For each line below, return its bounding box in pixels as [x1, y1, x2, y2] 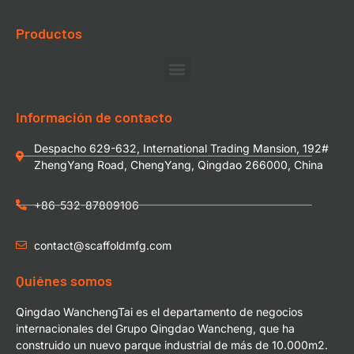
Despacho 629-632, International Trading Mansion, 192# [33, 141, 329, 155]
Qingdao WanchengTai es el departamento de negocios [16, 304, 303, 318]
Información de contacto [16, 107, 172, 126]
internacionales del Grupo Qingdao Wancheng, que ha [16, 321, 295, 335]
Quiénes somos [16, 271, 112, 289]
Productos [16, 24, 82, 42]
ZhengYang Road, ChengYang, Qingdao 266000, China [33, 157, 323, 171]
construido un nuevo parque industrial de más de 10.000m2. [16, 337, 328, 352]
